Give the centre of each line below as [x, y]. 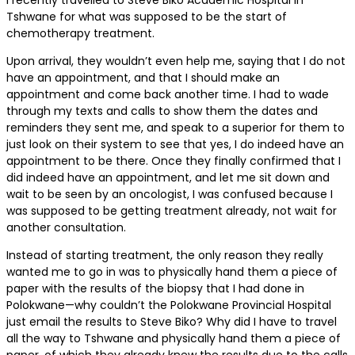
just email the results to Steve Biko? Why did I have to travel [172, 322]
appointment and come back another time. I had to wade [168, 95]
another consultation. [66, 228]
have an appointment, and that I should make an [143, 78]
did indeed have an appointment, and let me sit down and [168, 178]
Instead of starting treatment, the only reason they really [165, 256]
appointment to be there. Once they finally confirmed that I [174, 161]
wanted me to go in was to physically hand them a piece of [172, 272]
